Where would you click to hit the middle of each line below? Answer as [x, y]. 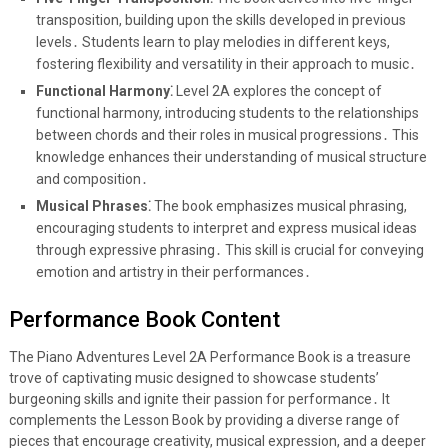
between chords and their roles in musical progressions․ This [227, 134]
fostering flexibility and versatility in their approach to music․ [225, 63]
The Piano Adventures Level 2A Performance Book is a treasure [209, 356]
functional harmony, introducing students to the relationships [227, 112]
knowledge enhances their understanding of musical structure [231, 156]
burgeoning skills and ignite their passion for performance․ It [199, 398]
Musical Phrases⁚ [93, 205]
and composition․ [91, 178]
